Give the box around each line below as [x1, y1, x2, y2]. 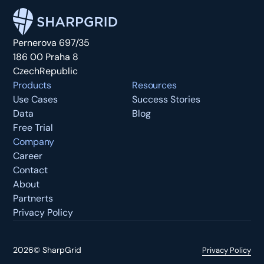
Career [13, 150, 43, 163]
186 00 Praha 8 [13, 51, 79, 64]
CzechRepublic [13, 65, 78, 78]
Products [13, 79, 52, 92]
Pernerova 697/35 [13, 37, 90, 49]
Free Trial [13, 121, 54, 134]
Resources [132, 79, 177, 92]
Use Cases [13, 93, 58, 106]
